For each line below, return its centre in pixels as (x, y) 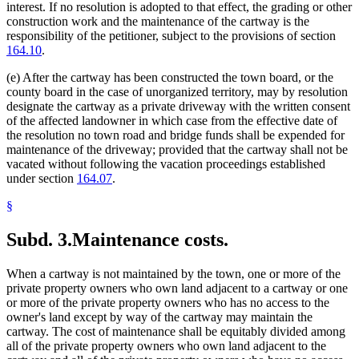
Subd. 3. (39, 240)
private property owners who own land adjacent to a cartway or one (177, 288)
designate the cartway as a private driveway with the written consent (178, 107)
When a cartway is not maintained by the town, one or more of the (173, 274)
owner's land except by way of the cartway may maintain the (159, 317)
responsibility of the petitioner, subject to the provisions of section (171, 36)
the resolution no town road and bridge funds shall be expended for (175, 135)
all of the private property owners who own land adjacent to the (166, 346)
